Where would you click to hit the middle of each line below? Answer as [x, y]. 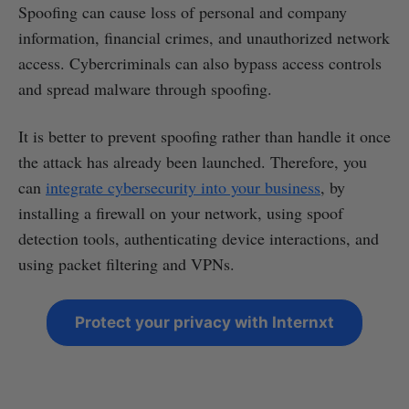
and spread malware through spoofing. [145, 88]
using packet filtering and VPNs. [126, 263]
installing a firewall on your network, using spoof [181, 212]
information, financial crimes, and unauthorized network [204, 37]
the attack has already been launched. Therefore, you [193, 161]
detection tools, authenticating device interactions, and [199, 238]
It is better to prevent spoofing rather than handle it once [204, 136]
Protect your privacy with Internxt [204, 322]
